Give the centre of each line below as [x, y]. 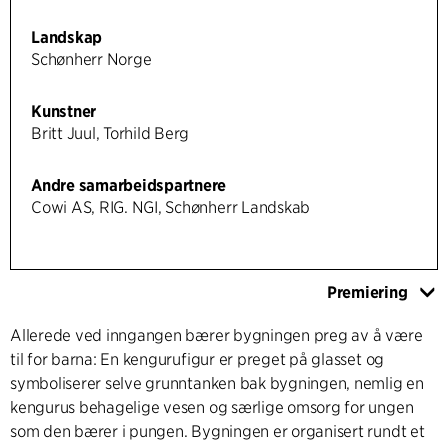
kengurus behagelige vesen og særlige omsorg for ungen [212, 407]
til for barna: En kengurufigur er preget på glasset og [197, 359]
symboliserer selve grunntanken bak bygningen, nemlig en [217, 383]
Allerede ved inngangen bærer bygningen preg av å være [216, 335]
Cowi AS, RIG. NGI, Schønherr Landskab [171, 207]
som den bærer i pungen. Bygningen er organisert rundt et [217, 431]
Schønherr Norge [91, 59]
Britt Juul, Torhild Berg [110, 133]
